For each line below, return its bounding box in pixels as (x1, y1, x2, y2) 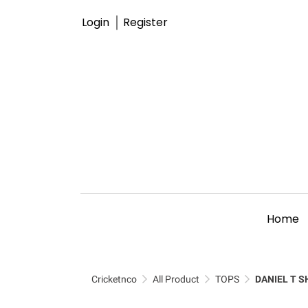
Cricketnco (91, 274, 137, 285)
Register (123, 14, 168, 30)
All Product (153, 274, 199, 285)
